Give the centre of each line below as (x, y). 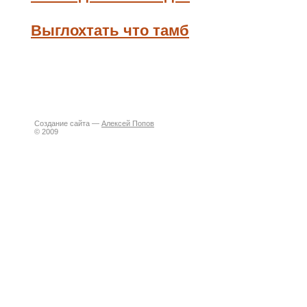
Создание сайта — (68, 123)
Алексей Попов (128, 123)
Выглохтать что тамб (110, 30)
